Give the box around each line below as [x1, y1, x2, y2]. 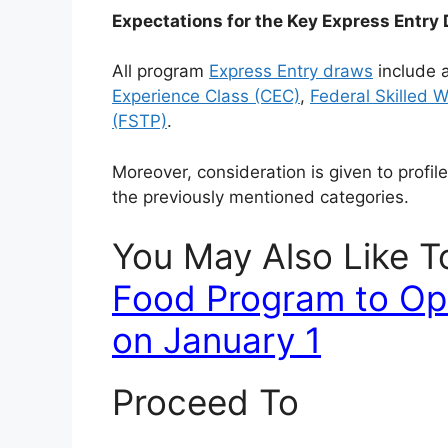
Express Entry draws [209, 61, 373, 82]
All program [112, 61, 209, 82]
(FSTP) [112, 111, 167, 132]
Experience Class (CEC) [112, 86, 300, 107]
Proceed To [112, 381, 299, 424]
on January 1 [112, 319, 321, 362]
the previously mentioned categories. [112, 186, 409, 207]
